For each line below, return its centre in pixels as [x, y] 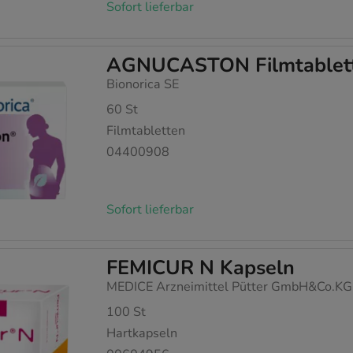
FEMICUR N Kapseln [201, 268]
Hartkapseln [142, 333]
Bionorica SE [143, 84]
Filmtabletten [146, 130]
